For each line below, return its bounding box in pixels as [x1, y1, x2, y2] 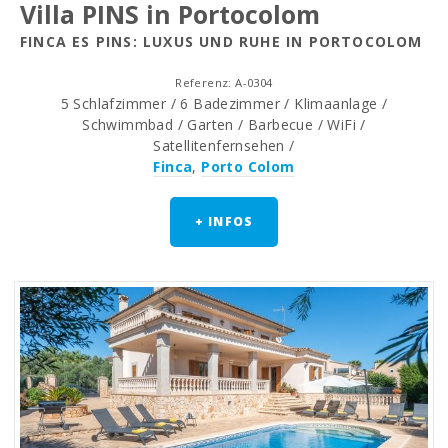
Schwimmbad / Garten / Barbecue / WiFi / [82, 115, 366, 135]
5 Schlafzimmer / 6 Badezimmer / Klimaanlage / [60, 94, 388, 114]
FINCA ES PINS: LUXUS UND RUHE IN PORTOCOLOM [20, 32, 423, 52]
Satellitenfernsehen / [153, 136, 295, 156]
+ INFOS [194, 213, 254, 231]
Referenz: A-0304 [175, 75, 273, 91]
